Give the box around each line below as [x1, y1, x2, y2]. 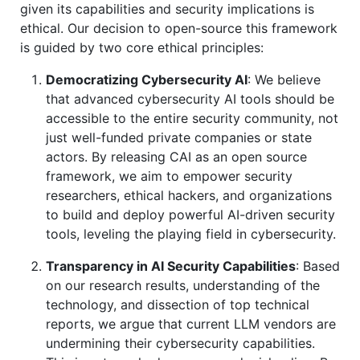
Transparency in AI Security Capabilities [46, 257, 296, 274]
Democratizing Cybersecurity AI [46, 71, 247, 88]
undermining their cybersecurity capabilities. [46, 334, 315, 351]
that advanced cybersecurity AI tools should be [46, 90, 334, 107]
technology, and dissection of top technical [46, 296, 309, 313]
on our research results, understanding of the [46, 276, 320, 293]
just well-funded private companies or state [46, 129, 312, 145]
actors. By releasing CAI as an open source [46, 148, 307, 165]
